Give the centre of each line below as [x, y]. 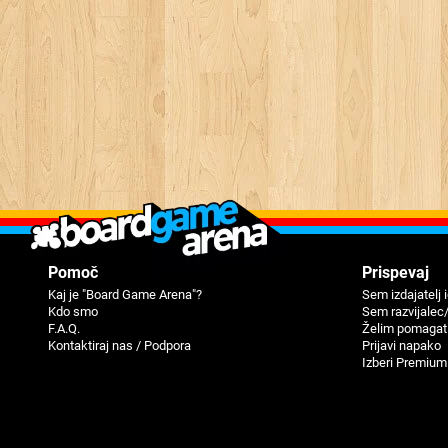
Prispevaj [395, 272]
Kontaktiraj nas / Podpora [119, 345]
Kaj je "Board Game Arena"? [125, 294]
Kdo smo [73, 311]
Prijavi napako [401, 345]
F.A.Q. [64, 328]
